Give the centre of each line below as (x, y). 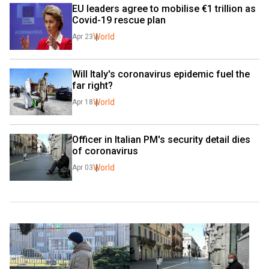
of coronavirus (106, 151)
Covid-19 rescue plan (119, 20)
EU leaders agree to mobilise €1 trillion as (164, 8)
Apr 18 (83, 102)
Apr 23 (83, 36)
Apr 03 (83, 167)
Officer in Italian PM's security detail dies (161, 139)
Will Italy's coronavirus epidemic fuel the (161, 74)
